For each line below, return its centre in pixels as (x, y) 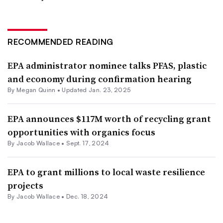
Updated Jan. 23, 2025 (96, 90)
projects (25, 185)
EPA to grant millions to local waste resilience (106, 172)
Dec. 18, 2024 (87, 196)
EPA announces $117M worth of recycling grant (109, 118)
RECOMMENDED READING (60, 42)
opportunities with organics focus (81, 132)
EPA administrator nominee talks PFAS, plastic (107, 65)
